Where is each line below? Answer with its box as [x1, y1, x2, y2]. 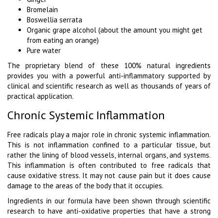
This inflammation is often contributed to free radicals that [7, 161, 211, 170]
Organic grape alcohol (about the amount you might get [27, 25, 202, 35]
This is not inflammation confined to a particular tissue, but [7, 140, 211, 150]
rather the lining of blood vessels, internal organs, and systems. [7, 150, 211, 160]
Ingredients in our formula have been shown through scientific [7, 196, 211, 206]
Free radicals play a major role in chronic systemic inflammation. [7, 130, 211, 140]
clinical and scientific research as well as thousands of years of [7, 81, 211, 91]
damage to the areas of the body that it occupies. [7, 181, 163, 191]
